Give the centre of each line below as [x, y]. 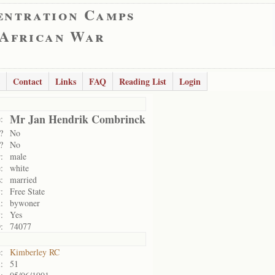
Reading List [143, 81]
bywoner [25, 203]
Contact [28, 81]
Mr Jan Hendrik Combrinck [78, 119]
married [23, 180]
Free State [27, 191]
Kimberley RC [35, 252]
